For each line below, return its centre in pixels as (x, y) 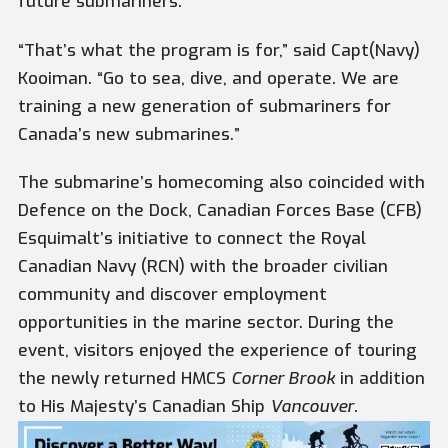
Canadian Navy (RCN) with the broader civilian (202, 267)
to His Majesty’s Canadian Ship (143, 407)
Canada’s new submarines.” (128, 134)
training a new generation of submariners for (204, 106)
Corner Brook (282, 379)
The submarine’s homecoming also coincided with (221, 183)
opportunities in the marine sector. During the (205, 323)
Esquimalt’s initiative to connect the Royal (191, 239)
